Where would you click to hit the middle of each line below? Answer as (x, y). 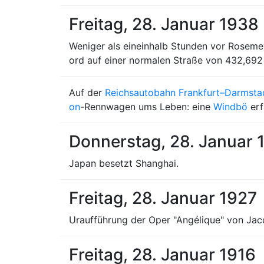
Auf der (87, 93)
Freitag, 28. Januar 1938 (164, 24)
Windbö (230, 107)
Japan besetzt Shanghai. (124, 163)
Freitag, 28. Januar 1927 (163, 198)
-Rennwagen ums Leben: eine (147, 107)
